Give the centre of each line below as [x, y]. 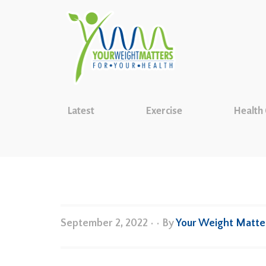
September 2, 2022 [104, 223]
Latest [81, 111]
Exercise [164, 111]
